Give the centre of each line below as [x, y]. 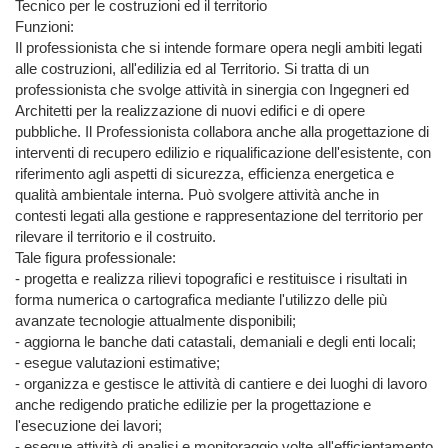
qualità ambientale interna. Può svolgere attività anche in [197, 195]
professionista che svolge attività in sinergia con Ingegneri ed [212, 90]
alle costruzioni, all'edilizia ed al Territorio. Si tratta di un [192, 69]
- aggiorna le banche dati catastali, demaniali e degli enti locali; [215, 342]
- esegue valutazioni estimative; [117, 363]
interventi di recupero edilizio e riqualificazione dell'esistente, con [223, 153]
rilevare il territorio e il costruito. [115, 237]
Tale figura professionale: [95, 258]
